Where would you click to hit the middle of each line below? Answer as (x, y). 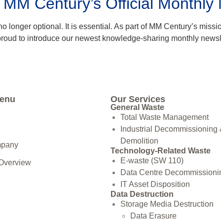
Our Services (138, 99)
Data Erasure (153, 216)
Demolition (139, 141)
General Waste (137, 107)
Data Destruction (142, 194)
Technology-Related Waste (160, 150)
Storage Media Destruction (167, 204)
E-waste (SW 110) (152, 160)
